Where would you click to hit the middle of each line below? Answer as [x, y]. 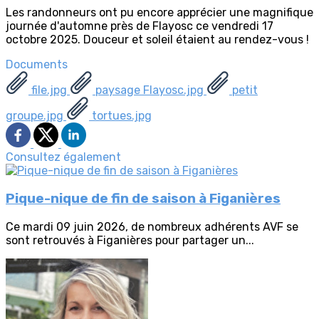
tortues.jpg [120, 116]
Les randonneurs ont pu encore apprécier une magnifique [159, 13]
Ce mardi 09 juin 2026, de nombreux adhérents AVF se [152, 226]
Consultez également [63, 157]
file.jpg [49, 90]
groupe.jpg [36, 116]
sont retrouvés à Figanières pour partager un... [130, 240]
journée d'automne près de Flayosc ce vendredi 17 [140, 26]
